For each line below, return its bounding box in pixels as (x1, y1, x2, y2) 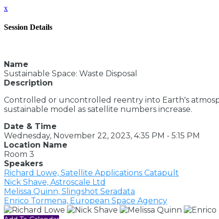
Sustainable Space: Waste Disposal (4, 68, 137, 78)
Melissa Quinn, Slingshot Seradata (4, 186, 135, 196)
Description (4, 78, 53, 88)
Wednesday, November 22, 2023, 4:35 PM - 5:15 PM (4, 131, 200, 140)
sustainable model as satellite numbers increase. (4, 104, 192, 114)
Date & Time (4, 121, 57, 131)
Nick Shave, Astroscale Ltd (4, 177, 106, 187)
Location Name (4, 140, 67, 150)
